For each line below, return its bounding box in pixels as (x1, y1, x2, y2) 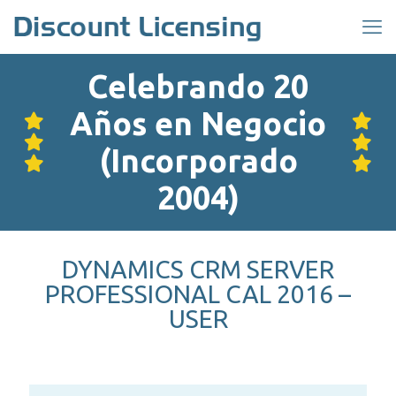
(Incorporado (98, 142, 298, 179)
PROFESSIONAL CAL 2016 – (45, 280, 351, 308)
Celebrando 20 (88, 68, 308, 104)
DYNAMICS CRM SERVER (62, 255, 334, 283)
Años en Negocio (70, 105, 326, 141)
